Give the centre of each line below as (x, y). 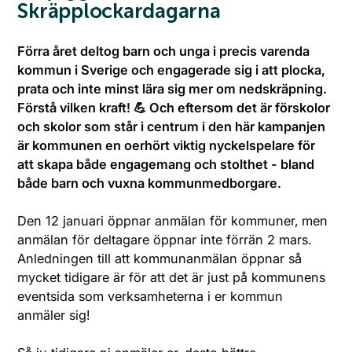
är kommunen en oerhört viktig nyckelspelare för (167, 145)
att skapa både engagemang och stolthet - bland (166, 164)
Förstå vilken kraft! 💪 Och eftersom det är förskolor (174, 107)
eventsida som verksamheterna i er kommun (150, 296)
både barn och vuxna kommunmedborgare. (150, 183)
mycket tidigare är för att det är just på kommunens (172, 277)
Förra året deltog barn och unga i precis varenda (164, 51)
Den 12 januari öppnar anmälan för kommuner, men (173, 220)
